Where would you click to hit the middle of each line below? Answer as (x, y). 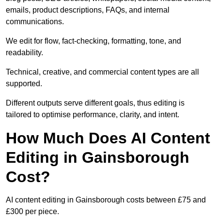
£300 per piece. (32, 212)
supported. (24, 84)
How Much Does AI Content (108, 138)
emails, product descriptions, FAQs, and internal (88, 10)
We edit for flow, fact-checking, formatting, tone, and (93, 41)
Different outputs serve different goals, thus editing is (95, 103)
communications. (35, 22)
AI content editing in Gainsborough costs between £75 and (106, 200)
